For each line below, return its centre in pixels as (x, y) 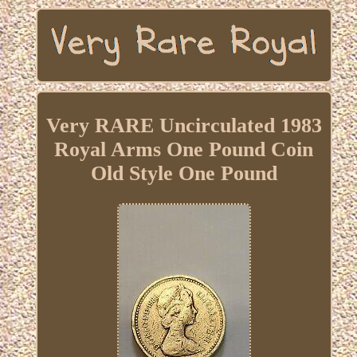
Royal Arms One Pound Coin (184, 150)
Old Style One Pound (184, 174)
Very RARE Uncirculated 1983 (184, 126)
